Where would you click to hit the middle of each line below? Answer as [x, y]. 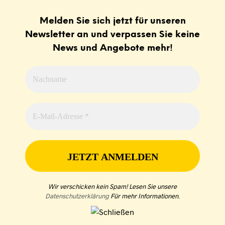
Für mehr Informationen [144, 196]
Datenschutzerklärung [77, 196]
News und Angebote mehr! [113, 48]
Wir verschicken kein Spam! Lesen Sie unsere [113, 186]
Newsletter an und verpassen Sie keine [113, 35]
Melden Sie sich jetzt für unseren [113, 21]
